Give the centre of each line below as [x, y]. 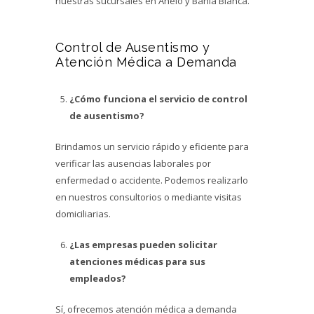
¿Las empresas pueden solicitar [143, 245]
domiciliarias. [83, 214]
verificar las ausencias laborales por [133, 163]
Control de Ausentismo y [133, 47]
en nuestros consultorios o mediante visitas [149, 197]
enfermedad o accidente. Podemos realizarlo [152, 180]
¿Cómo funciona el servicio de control [158, 99]
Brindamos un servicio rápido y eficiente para [152, 146]
